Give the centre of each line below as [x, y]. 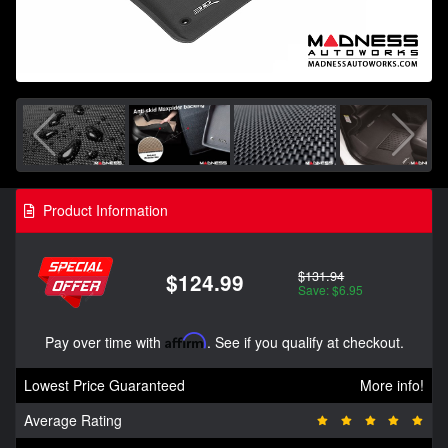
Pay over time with [104, 341]
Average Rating [73, 419]
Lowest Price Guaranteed [104, 384]
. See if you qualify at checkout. [305, 341]
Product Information [103, 210]
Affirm [185, 340]
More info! [392, 384]
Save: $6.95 [331, 289]
